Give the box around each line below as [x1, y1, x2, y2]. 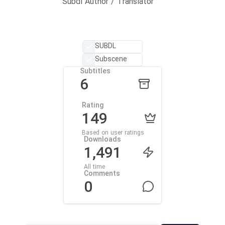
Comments [84, 169, 120, 179]
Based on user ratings [82, 129, 144, 137]
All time [84, 163, 105, 171]
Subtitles [80, 67, 110, 76]
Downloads [84, 135, 121, 145]
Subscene [95, 55, 127, 64]
